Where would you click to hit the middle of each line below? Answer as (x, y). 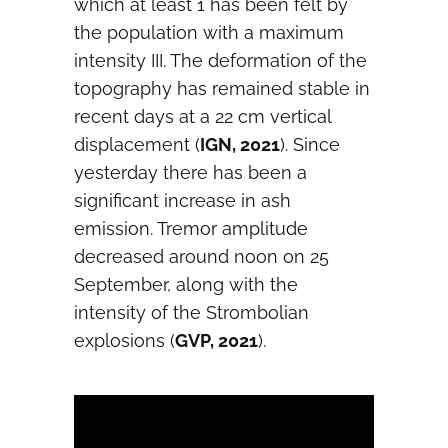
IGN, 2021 (240, 144)
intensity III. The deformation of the (220, 60)
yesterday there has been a (190, 172)
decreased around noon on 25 (201, 256)
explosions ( (124, 340)
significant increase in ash (182, 200)
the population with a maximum (209, 32)
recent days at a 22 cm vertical (202, 116)
